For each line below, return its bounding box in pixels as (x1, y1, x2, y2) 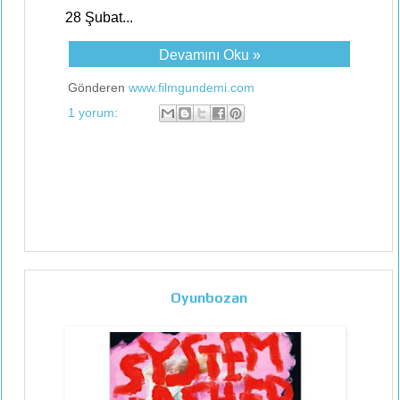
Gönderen (68, 80, 129, 95)
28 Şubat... (65, 10, 133, 25)
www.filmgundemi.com (129, 80, 254, 95)
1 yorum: (68, 104, 121, 120)
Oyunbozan (170, 288, 247, 306)
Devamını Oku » (158, 47, 261, 62)
